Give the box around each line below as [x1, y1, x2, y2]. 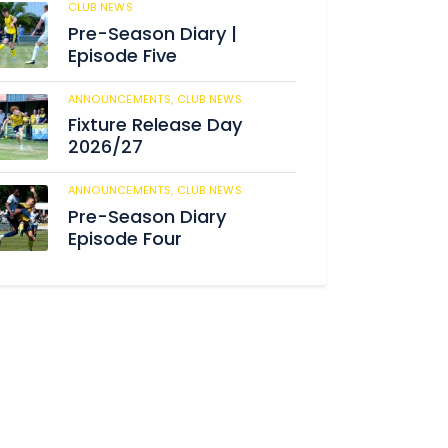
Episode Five [67, 42, 177, 68]
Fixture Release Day [67, 112, 242, 138]
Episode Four [67, 225, 182, 251]
